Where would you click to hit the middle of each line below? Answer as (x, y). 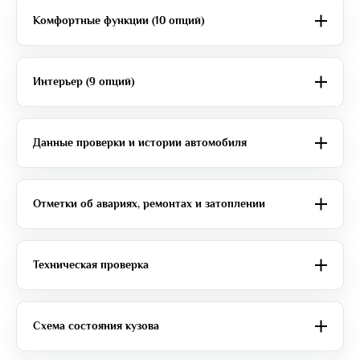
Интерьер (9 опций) (84, 82)
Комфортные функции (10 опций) (119, 20)
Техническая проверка (91, 265)
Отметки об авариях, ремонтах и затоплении (149, 204)
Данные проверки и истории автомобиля (140, 143)
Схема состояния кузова (96, 326)
